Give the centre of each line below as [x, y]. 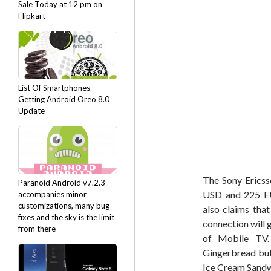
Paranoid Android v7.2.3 [62, 183]
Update [31, 111]
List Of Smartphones [54, 88]
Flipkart [32, 16]
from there [37, 229]
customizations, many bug [64, 206]
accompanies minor [52, 194]
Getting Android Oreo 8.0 [64, 99]
